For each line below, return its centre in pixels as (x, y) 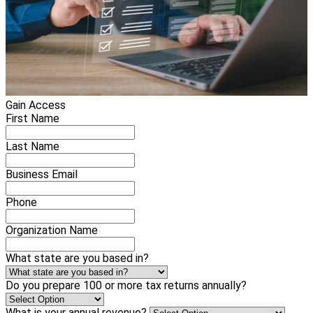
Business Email (42, 175)
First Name (32, 119)
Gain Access (36, 105)
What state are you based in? (77, 259)
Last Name (32, 147)
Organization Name (52, 231)
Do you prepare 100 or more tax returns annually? (126, 286)
